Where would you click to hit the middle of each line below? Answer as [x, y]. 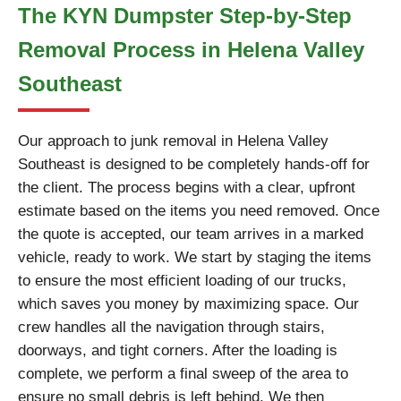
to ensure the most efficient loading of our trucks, [182, 281]
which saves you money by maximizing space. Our [188, 304]
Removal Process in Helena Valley [191, 50]
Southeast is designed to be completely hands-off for [194, 164]
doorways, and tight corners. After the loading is [178, 350]
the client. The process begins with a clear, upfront [187, 188]
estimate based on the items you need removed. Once [199, 211]
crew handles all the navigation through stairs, [171, 327]
